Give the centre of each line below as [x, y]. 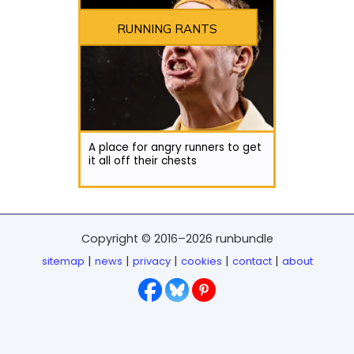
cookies [201, 261]
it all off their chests [143, 160]
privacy [151, 261]
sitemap [63, 261]
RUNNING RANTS [168, 28]
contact [252, 261]
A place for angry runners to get [175, 147]
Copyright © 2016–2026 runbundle [177, 239]
